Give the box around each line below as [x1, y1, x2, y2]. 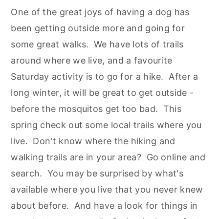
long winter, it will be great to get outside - [11, 88, 194, 98]
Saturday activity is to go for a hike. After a [11, 71, 198, 82]
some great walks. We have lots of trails [11, 39, 184, 50]
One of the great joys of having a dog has [11, 7, 190, 18]
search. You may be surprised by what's [11, 168, 184, 179]
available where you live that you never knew [11, 184, 203, 195]
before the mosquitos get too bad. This [11, 104, 182, 114]
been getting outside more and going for [11, 23, 185, 34]
